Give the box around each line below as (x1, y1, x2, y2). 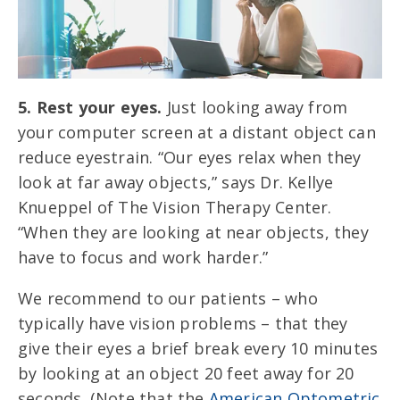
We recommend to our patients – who (18, 287, 318, 309)
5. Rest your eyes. (18, 96, 167, 118)
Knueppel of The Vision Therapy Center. (18, 196, 337, 218)
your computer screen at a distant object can (18, 121, 376, 143)
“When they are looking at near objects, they (18, 221, 369, 243)
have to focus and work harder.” (18, 246, 273, 268)
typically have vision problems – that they (18, 312, 348, 334)
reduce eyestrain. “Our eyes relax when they (18, 146, 362, 168)
